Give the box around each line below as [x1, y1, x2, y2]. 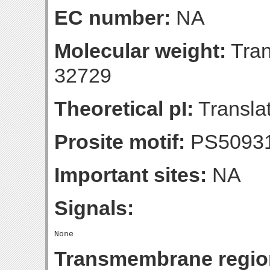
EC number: [54, 6, 171, 29]
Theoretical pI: [54, 97, 193, 120]
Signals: [54, 196, 134, 219]
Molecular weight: [54, 39, 226, 62]
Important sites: [54, 163, 207, 186]
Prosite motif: [54, 130, 185, 153]
